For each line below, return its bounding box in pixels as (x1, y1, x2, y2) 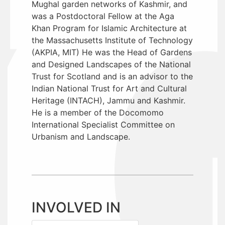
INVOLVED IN (32, 198, 121, 216)
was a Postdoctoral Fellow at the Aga (32, 11, 174, 21)
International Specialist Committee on (32, 119, 175, 130)
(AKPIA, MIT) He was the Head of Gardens (32, 47, 192, 57)
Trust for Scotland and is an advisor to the (32, 71, 193, 81)
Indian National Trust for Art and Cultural (32, 83, 187, 93)
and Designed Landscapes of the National (32, 59, 191, 69)
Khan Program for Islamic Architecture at (32, 23, 187, 33)
